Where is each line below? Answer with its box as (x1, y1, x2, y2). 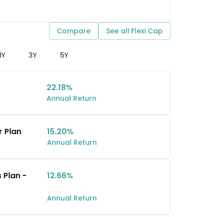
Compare (57, 26, 91, 36)
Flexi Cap (131, 26, 163, 36)
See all (106, 26, 131, 36)
